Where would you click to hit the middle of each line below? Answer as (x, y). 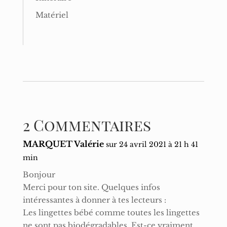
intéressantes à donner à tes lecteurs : (94, 200)
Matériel (52, 15)
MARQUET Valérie (63, 144)
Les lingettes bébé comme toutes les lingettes (111, 212)
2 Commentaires (87, 125)
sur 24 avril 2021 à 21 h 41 (152, 144)
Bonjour (39, 174)
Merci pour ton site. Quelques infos (91, 187)
